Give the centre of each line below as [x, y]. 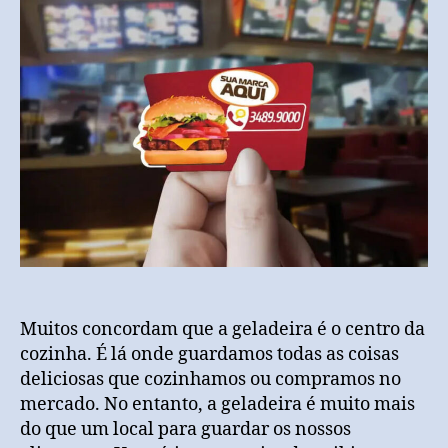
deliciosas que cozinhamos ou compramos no [210, 380]
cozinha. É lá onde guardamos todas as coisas [209, 355]
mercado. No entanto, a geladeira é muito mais [217, 405]
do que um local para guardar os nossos [185, 430]
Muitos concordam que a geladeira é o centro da [222, 330]
